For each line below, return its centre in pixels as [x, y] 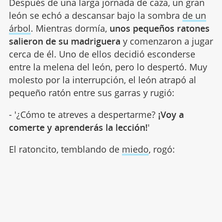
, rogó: [162, 149]
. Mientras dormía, [70, 28]
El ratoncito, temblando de [65, 149]
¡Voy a [171, 115]
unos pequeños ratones [159, 28]
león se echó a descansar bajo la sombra [95, 16]
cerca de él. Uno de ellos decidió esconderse [102, 54]
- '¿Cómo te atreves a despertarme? [83, 115]
